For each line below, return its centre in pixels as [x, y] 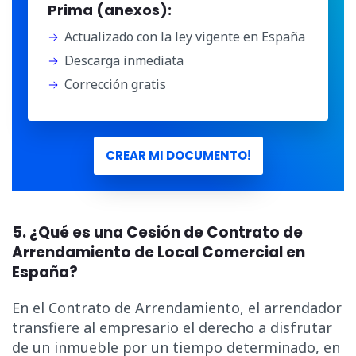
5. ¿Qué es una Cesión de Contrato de [157, 233]
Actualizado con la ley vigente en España [185, 37]
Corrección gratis [115, 85]
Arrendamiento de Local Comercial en [159, 253]
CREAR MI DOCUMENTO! [178, 156]
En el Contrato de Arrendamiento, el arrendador [177, 308]
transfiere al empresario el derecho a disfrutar [172, 328]
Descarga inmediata [124, 61]
